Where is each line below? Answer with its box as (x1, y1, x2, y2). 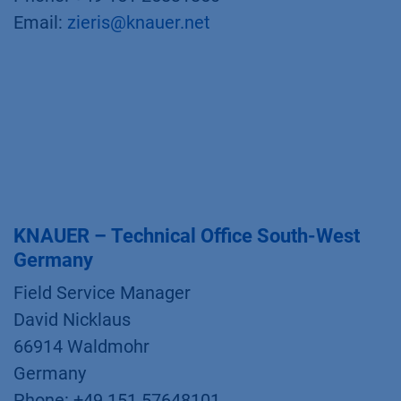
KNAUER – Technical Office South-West (13, 225, 360, 247)
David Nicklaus (13, 309, 131, 330)
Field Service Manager (13, 282, 191, 303)
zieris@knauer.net (67, 12, 210, 33)
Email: (13, 12, 67, 33)
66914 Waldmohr (13, 336, 149, 357)
